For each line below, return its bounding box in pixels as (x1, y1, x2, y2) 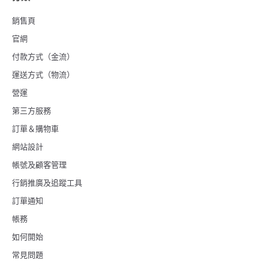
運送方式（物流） (12, 69, 74, 80)
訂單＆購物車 (12, 123, 59, 134)
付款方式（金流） (12, 51, 74, 62)
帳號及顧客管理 (12, 159, 67, 170)
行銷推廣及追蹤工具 (12, 177, 82, 188)
